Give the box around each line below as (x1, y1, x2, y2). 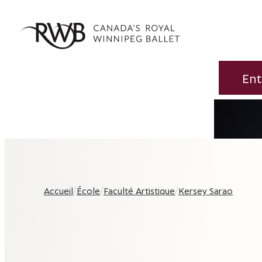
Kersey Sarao (178, 184, 233, 196)
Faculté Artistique (104, 184, 175, 196)
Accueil (44, 184, 74, 196)
